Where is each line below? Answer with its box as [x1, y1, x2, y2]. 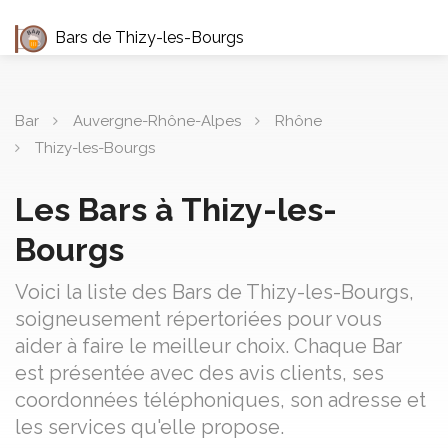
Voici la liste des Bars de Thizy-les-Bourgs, [15, 280, 414, 304]
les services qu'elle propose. [15, 415, 284, 439]
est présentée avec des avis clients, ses [15, 361, 384, 385]
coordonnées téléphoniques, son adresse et [15, 388, 426, 412]
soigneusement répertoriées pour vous [15, 307, 382, 331]
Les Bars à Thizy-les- [15, 191, 337, 228]
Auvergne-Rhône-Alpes [73, 112, 241, 130]
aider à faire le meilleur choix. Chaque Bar [15, 334, 402, 358]
